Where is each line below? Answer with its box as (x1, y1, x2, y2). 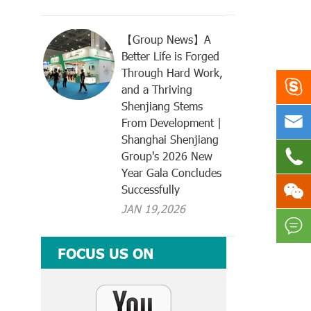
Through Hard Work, (121, 65, 224, 81)
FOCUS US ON (58, 244, 154, 262)
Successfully (121, 182, 180, 197)
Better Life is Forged (121, 49, 220, 64)
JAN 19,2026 (121, 201, 186, 217)
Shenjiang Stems (121, 99, 203, 114)
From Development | (121, 115, 222, 131)
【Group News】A (121, 32, 212, 47)
